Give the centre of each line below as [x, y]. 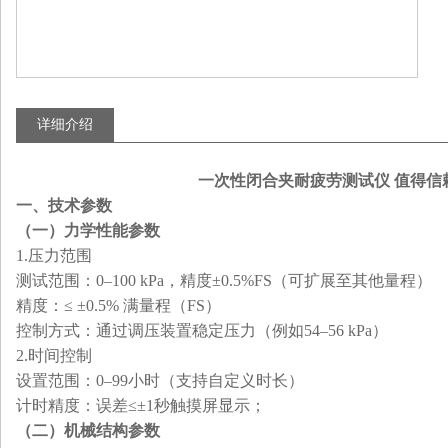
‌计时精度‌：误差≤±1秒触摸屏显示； [141, 405]
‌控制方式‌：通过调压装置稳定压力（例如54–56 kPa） [202, 330]
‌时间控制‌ [60, 355]
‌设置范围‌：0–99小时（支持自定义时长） [160, 380]
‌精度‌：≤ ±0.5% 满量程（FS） [118, 305]
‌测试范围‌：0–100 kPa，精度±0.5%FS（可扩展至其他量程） [224, 280]
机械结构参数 [112, 430]
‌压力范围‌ [60, 255]
